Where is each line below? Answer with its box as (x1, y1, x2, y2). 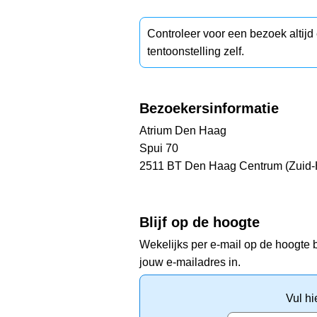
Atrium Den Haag (139, 124, 226, 137)
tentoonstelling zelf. (147, 45, 244, 57)
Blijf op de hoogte (139, 214, 260, 230)
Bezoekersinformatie (139, 100, 279, 116)
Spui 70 (139, 142, 178, 154)
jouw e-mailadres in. (139, 255, 241, 268)
